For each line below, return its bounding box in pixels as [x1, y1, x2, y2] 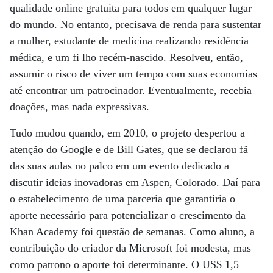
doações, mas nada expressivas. [10, 101, 149, 113]
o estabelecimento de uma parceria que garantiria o [10, 193, 235, 205]
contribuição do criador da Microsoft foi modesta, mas [10, 242, 251, 254]
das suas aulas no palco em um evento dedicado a [10, 160, 229, 172]
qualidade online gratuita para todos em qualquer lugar [10, 2, 252, 14]
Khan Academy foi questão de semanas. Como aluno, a [10, 225, 255, 238]
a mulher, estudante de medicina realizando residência [10, 35, 249, 47]
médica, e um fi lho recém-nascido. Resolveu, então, [10, 51, 243, 63]
